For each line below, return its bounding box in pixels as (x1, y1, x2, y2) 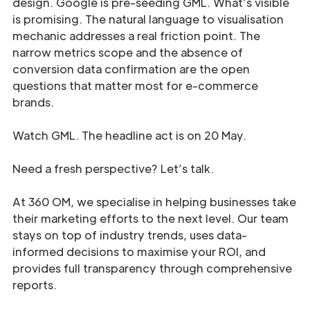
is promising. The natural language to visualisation (12, 12, 284, 26)
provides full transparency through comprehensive (12, 261, 292, 275)
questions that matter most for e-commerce (12, 78, 258, 93)
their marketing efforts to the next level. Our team (12, 211, 289, 226)
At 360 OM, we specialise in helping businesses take (12, 194, 296, 209)
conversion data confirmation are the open (12, 62, 250, 76)
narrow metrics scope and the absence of (12, 45, 243, 60)
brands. (12, 95, 54, 109)
